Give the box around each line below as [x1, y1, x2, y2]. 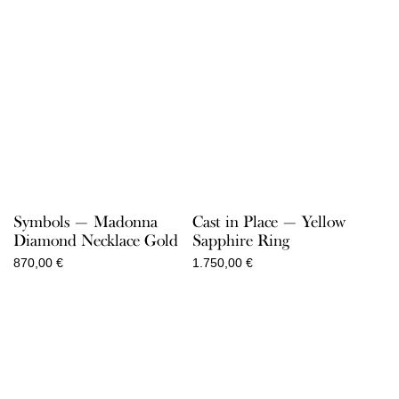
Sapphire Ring [191, 230, 289, 250]
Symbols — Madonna [13, 211, 158, 232]
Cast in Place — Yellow [191, 211, 346, 232]
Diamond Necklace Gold [13, 230, 178, 250]
